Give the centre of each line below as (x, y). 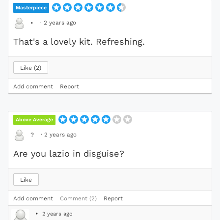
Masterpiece (31, 7)
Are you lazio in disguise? (69, 153)
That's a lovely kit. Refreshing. (79, 41)
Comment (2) (78, 198)
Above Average (35, 119)
